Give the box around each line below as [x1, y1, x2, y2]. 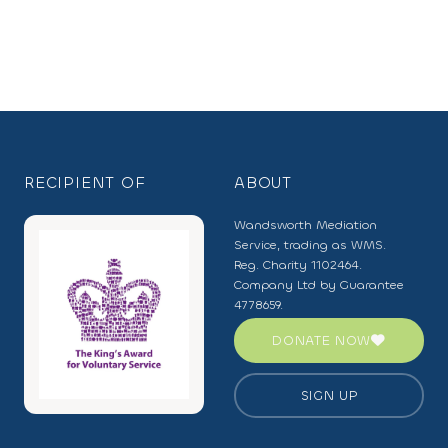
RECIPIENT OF [24, 172, 146, 193]
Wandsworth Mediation [234, 217, 377, 233]
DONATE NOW [272, 332, 372, 349]
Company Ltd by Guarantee [234, 277, 404, 293]
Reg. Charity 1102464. [234, 257, 362, 273]
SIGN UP [300, 387, 358, 404]
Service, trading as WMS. [234, 237, 386, 253]
